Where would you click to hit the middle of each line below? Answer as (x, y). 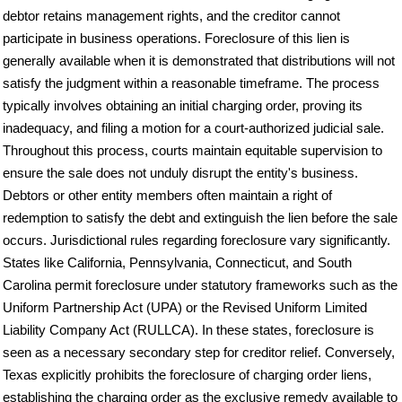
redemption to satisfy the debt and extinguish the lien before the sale (200, 218)
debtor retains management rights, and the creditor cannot (171, 16)
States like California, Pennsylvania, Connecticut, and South (177, 262)
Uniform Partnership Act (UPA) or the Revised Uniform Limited (185, 307)
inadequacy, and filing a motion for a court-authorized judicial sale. (193, 128)
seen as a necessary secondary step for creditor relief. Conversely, (199, 352)
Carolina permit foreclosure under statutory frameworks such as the (200, 285)
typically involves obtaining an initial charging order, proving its (183, 105)
